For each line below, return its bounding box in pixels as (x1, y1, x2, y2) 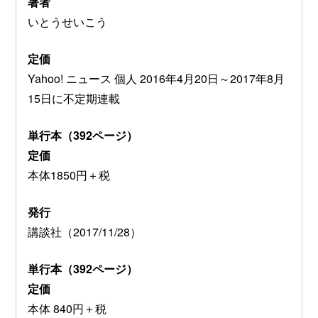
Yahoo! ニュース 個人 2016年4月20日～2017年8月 (28, 70, 285, 87)
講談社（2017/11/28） (28, 223, 141, 240)
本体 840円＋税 (28, 300, 106, 317)
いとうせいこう (28, 13, 107, 30)
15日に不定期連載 (28, 89, 120, 106)
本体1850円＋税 (28, 166, 110, 183)
